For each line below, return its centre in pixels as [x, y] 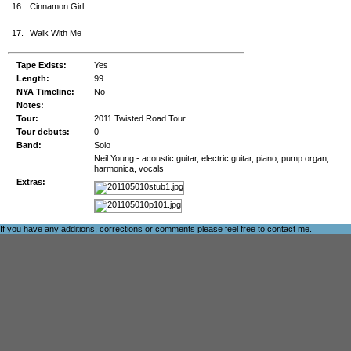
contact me [288, 229]
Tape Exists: [42, 65]
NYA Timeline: [45, 92]
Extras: [31, 182]
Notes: [30, 105]
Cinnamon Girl [57, 6]
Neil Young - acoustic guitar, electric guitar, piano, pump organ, [212, 158]
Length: [33, 78]
